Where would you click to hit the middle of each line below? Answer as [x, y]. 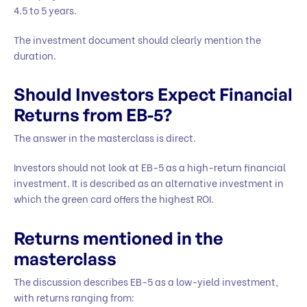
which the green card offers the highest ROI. [115, 199]
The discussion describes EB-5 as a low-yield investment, [146, 282]
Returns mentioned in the [119, 238]
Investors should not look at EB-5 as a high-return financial [150, 167]
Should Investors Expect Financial [153, 95]
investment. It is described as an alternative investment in [149, 183]
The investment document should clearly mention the [137, 39]
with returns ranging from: [75, 297]
